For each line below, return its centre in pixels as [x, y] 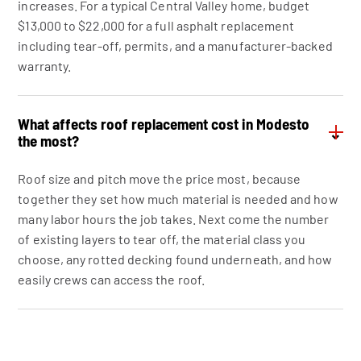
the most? [49, 141]
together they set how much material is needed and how [178, 199]
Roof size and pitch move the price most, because [160, 178]
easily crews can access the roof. [112, 279]
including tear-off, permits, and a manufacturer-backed [175, 46]
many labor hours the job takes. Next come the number [174, 219]
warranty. [45, 66]
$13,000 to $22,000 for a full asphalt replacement [156, 25]
